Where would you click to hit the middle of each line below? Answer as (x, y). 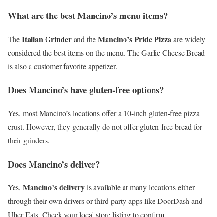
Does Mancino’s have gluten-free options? (86, 90)
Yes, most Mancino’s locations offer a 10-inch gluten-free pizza (104, 113)
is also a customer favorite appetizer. (62, 66)
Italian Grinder (47, 39)
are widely (188, 39)
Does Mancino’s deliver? (54, 164)
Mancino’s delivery (54, 187)
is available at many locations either (140, 187)
